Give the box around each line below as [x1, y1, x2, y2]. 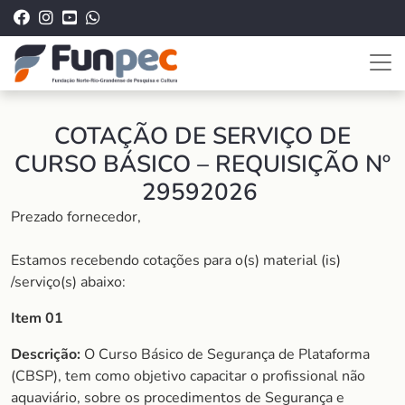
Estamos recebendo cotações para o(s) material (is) [11, 250, 341, 270]
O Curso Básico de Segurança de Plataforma [80, 344, 370, 364]
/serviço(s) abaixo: [11, 272, 126, 292]
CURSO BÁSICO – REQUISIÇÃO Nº [14, 148, 391, 180]
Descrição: [11, 344, 80, 364]
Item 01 [11, 308, 63, 328]
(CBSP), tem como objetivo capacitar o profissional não [11, 366, 365, 386]
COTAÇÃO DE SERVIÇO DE [54, 120, 351, 152]
